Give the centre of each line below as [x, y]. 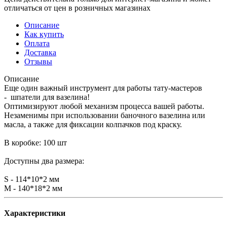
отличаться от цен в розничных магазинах [77, 8]
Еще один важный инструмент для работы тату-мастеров [103, 88]
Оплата [37, 43]
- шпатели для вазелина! [47, 97]
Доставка [40, 52]
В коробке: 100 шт [35, 142]
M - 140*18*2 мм [33, 188]
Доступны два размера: [44, 161]
